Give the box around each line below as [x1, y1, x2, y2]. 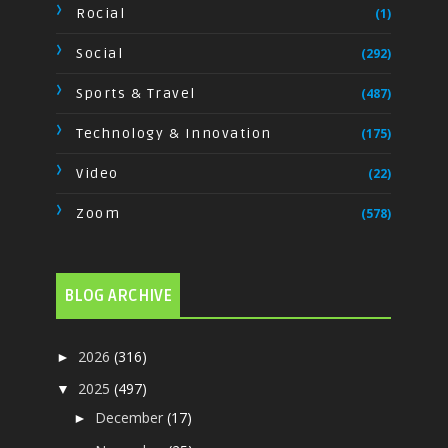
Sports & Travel [76, 84, 196, 102]
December [95, 408, 168, 428]
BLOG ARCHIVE [64, 285, 173, 306]
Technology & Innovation [76, 124, 272, 142]
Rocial [76, 4, 126, 22]
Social [76, 44, 124, 62]
